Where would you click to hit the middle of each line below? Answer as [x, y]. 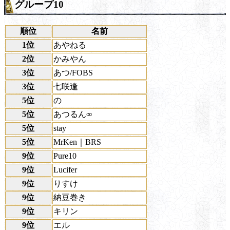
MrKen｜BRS [77, 142]
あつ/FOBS [73, 73]
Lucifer [65, 170]
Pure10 [65, 156]
